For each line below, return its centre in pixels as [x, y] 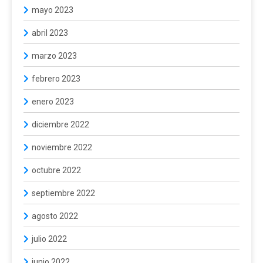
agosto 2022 [55, 216]
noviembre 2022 [62, 147]
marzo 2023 [54, 55]
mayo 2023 [53, 10]
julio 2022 [49, 239]
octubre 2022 [56, 170]
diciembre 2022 [60, 124]
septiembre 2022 [63, 193]
